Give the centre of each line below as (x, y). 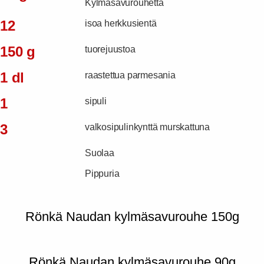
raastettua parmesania (130, 75)
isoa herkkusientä (121, 23)
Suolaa (100, 153)
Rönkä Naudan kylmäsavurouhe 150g (132, 216)
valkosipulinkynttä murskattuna (147, 127)
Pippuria (102, 173)
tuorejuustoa (110, 49)
